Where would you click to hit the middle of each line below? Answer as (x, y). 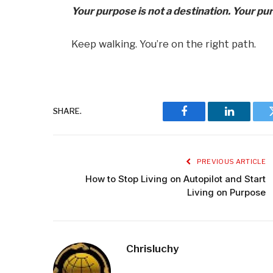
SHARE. (67, 111)
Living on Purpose (226, 192)
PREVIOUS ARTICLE (230, 161)
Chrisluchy (152, 248)
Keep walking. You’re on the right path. (164, 44)
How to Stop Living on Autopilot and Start (175, 179)
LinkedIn (248, 120)
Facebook (204, 120)
